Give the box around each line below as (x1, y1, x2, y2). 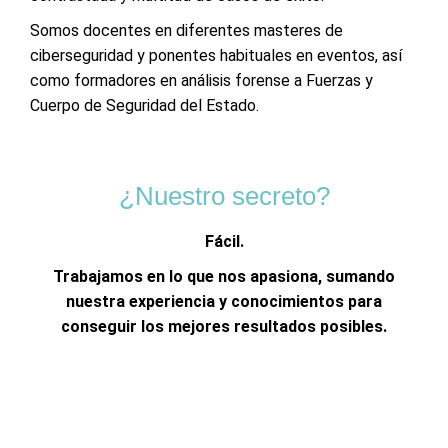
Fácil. (204, 231, 244, 251)
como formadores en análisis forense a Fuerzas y (30, 70, 373, 90)
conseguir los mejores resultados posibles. (61, 316, 387, 336)
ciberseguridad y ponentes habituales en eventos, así (30, 45, 402, 65)
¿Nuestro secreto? (118, 180, 330, 211)
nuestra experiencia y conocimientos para (66, 291, 382, 311)
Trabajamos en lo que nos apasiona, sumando (53, 266, 395, 286)
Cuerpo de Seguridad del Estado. (30, 95, 259, 115)
